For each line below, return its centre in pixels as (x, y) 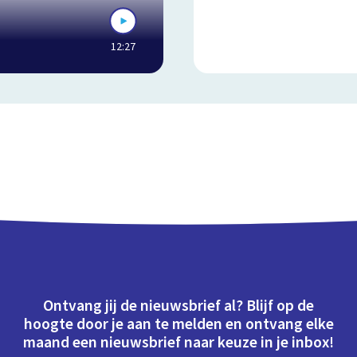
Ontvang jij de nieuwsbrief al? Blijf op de (178, 306)
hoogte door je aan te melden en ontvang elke (178, 325)
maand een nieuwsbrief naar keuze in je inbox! (178, 343)
